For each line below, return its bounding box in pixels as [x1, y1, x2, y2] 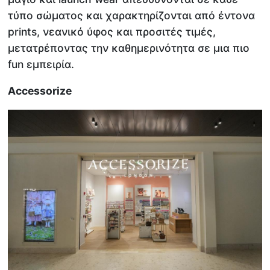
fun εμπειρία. [8, 57, 75, 71]
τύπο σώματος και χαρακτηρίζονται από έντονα [8, 8, 256, 22]
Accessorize [8, 84, 72, 98]
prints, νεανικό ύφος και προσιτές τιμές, [8, 25, 216, 38]
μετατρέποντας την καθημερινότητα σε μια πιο [8, 41, 250, 54]
